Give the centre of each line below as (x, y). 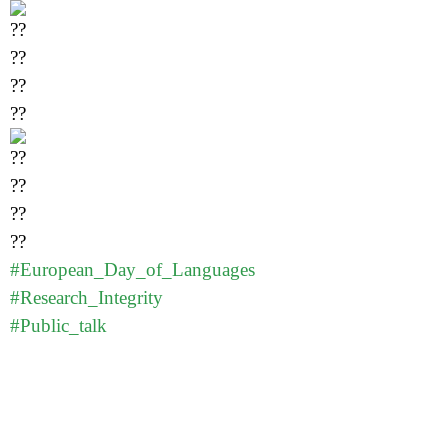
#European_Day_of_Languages (132, 269)
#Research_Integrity (86, 297)
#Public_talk (58, 325)
